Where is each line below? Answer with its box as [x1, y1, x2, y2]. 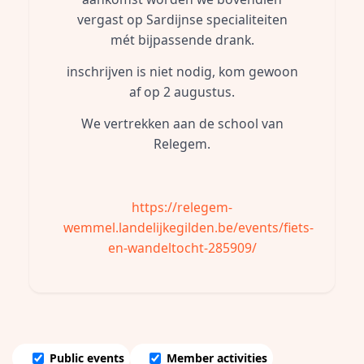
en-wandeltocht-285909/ [107, 239, 257, 257]
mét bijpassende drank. [110, 31, 254, 49]
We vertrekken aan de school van [80, 115, 284, 132]
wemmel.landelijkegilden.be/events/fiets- [63, 219, 314, 236]
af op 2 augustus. [129, 83, 235, 101]
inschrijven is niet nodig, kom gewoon [66, 63, 298, 80]
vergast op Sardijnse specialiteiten [76, 11, 288, 28]
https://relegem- [132, 198, 232, 216]
